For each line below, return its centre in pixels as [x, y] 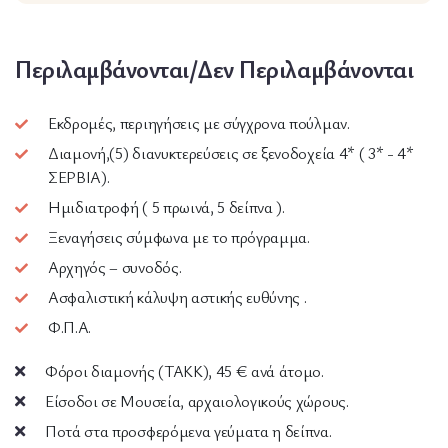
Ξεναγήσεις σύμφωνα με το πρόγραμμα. [179, 237]
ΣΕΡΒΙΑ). [79, 177]
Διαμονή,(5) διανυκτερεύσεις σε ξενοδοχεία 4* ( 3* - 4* [231, 153]
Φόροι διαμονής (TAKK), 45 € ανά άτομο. [184, 371]
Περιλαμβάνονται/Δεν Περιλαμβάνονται [214, 69]
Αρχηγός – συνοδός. [115, 267]
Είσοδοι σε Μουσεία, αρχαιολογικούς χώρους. [197, 401]
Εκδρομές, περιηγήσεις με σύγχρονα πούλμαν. [199, 123]
